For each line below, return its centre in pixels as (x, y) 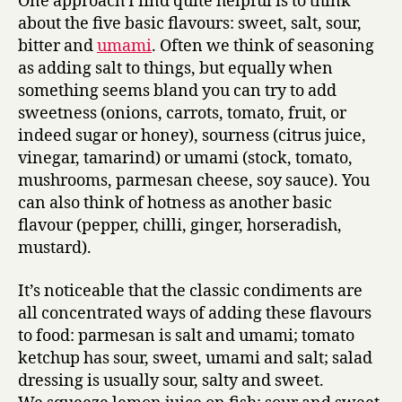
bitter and (57, 46)
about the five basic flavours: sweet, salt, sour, (190, 24)
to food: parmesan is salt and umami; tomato (186, 336)
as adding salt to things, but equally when (175, 69)
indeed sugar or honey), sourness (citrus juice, (192, 136)
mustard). (55, 248)
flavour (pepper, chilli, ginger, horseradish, (180, 226)
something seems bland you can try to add (177, 91)
